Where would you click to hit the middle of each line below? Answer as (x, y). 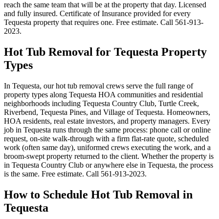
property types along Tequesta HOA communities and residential (103, 95)
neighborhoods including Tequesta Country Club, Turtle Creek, (101, 104)
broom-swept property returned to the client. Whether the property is (109, 156)
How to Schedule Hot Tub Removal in (98, 194)
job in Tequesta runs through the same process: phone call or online (107, 130)
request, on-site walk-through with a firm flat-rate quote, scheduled (106, 139)
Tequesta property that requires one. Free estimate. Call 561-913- (104, 22)
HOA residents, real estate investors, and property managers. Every (107, 121)
